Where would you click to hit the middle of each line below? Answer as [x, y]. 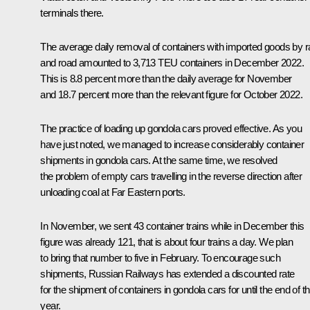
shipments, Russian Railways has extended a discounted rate [167, 273]
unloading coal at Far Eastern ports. [113, 192]
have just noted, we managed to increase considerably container [172, 144]
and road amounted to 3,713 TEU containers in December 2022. [172, 62]
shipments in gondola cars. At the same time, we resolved [159, 160]
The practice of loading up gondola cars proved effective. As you [171, 128]
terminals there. [72, 12]
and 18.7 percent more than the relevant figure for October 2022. [171, 94]
